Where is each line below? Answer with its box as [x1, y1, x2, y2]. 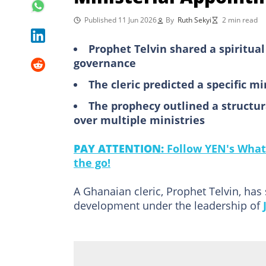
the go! [74, 155, 110, 170]
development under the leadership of [74, 198, 263, 213]
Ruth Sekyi [178, 14, 211, 25]
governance [74, 55, 136, 70]
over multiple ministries [74, 112, 205, 127]
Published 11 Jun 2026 [84, 14, 157, 25]
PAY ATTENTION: [74, 141, 167, 156]
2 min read [222, 14, 258, 25]
